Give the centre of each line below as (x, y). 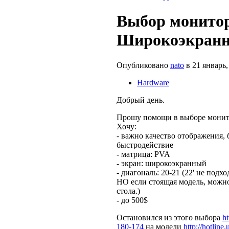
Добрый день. (141, 100)
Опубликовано (143, 65)
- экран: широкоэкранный (162, 163)
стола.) (128, 191)
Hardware (153, 82)
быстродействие (145, 145)
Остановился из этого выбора (169, 217)
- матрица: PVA (143, 154)
